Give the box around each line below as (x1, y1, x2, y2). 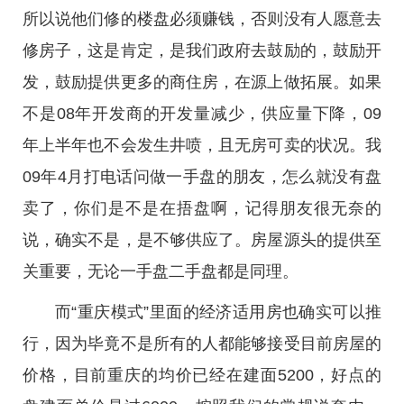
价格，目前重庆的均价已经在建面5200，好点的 (23, 366, 381, 384)
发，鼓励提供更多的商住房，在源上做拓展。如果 (23, 73, 381, 91)
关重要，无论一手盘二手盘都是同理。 (23, 262, 298, 280)
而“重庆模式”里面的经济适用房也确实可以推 (55, 303, 381, 321)
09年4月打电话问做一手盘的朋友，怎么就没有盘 (23, 168, 381, 186)
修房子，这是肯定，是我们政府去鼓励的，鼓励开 (23, 41, 381, 60)
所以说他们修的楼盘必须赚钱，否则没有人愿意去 (23, 10, 381, 28)
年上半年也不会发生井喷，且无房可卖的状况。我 (23, 136, 381, 154)
